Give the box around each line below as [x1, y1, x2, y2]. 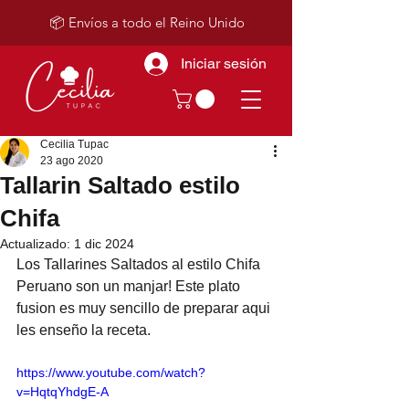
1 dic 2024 [74, 236, 134, 251]
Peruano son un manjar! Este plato [16, 278, 244, 294]
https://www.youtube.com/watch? [16, 364, 205, 380]
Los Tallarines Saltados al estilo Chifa [16, 256, 264, 272]
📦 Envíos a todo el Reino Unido [49, 14, 245, 31]
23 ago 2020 [40, 153, 103, 167]
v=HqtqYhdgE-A [16, 383, 109, 399]
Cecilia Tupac [40, 137, 109, 151]
